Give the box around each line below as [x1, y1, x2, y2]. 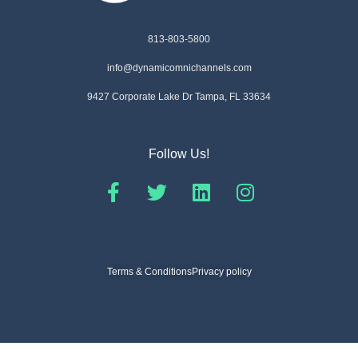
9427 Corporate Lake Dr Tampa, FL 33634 [87, 91, 271, 103]
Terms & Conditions [106, 266, 192, 278]
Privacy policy [191, 266, 252, 278]
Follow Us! [149, 147, 209, 161]
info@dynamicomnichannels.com [106, 62, 252, 74]
